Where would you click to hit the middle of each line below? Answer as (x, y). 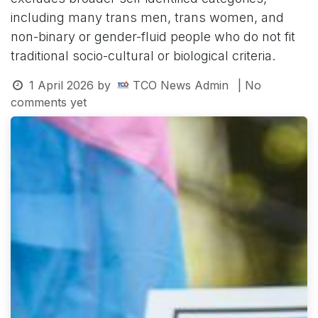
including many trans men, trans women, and (147, 17)
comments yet (49, 102)
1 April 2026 (61, 85)
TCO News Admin (180, 85)
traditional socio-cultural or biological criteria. (143, 55)
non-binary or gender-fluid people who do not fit (153, 36)
